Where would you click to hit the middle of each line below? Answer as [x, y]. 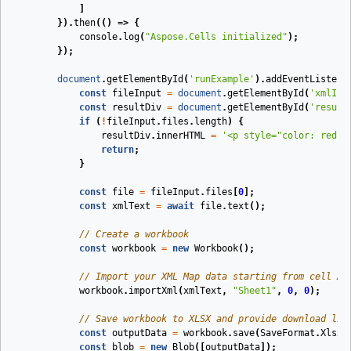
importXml [153, 291]
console [98, 37]
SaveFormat [288, 333]
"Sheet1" [255, 291]
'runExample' [222, 79]
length [211, 121]
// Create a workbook [134, 234]
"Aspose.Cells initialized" [216, 37]
